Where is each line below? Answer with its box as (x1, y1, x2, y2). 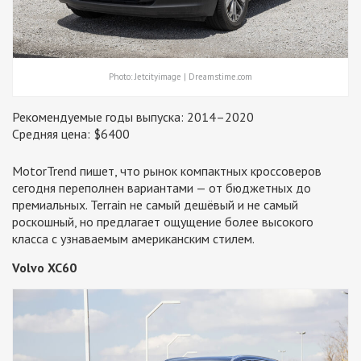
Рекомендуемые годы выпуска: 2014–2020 (12, 108, 254, 125)
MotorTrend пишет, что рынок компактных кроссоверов (12, 162, 322, 179)
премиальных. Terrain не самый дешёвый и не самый (12, 196, 298, 213)
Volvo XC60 (12, 259, 77, 276)
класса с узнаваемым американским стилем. (12, 230, 255, 247)
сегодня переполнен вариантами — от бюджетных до (12, 179, 311, 196)
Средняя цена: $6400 (12, 125, 130, 142)
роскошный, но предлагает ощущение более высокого (12, 213, 313, 230)
